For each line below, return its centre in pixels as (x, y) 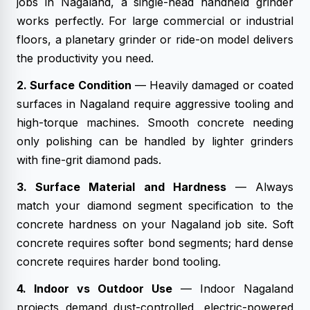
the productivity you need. (85, 58)
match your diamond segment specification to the (155, 206)
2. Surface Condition (74, 85)
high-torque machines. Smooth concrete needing (155, 122)
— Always (260, 187)
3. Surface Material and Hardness (121, 187)
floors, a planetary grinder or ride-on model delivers (155, 39)
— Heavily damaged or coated (212, 85)
